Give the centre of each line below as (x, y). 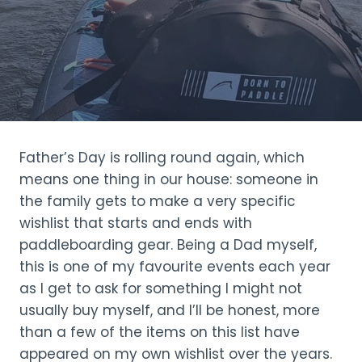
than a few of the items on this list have (160, 332)
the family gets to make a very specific (158, 201)
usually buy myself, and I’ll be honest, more (170, 310)
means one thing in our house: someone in (169, 179)
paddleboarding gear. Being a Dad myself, (168, 245)
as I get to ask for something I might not (161, 288)
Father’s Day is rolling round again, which (162, 158)
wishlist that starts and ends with (136, 223)
